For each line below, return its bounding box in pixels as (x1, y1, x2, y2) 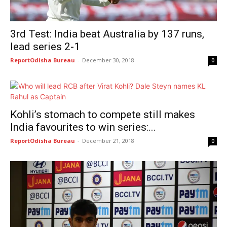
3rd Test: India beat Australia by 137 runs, (10, 27, 204, 40)
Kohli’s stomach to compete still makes (10, 108, 195, 121)
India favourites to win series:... (10, 121, 156, 133)
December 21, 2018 (82, 136, 134, 144)
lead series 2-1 (10, 40, 80, 53)
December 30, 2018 (82, 56, 134, 64)
